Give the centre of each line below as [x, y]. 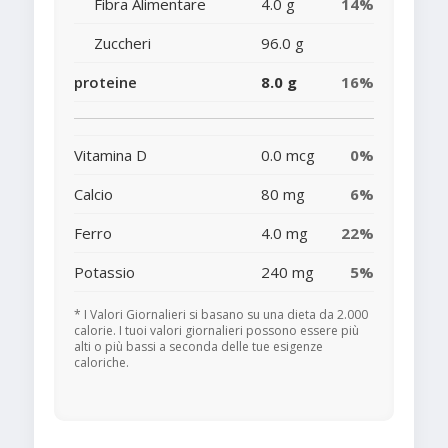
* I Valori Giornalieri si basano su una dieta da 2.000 [221, 315]
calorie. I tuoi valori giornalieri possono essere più [216, 331]
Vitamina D [110, 155]
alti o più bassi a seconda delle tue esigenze [198, 347]
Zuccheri [122, 43]
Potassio [104, 272]
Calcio [93, 194]
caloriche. [101, 363]
